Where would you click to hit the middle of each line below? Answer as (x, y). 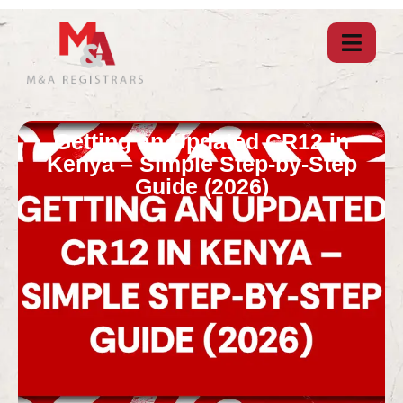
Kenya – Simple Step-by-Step (201, 163)
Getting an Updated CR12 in (201, 141)
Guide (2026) (201, 186)
